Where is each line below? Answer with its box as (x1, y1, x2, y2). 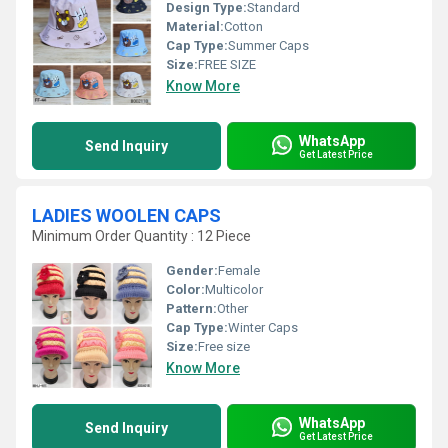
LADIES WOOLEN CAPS (32, 205, 221, 226)
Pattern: (166, 301, 217, 316)
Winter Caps (228, 320, 298, 335)
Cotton (224, 19, 263, 34)
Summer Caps (228, 38, 309, 53)
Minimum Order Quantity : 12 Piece (32, 228, 251, 244)
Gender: (166, 263, 218, 278)
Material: (166, 19, 224, 34)
